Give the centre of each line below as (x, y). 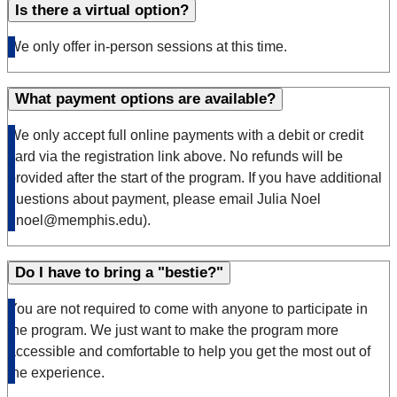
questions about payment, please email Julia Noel (164, 199)
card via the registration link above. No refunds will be (175, 157)
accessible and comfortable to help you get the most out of (189, 352)
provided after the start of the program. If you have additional (195, 178)
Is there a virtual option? (102, 11)
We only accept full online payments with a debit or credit (186, 136)
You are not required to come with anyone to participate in (188, 309)
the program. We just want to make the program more (173, 331)
